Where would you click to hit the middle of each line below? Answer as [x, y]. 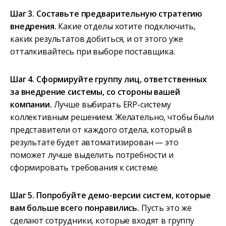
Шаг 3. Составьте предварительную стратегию [106, 14]
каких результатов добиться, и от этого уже [97, 39]
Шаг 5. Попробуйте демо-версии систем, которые [110, 195]
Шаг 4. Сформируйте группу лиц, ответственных [108, 79]
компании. [31, 105]
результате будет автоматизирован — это [94, 143]
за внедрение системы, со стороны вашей [95, 92]
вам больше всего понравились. [75, 208]
